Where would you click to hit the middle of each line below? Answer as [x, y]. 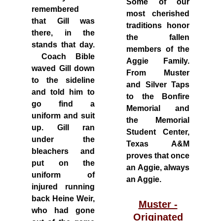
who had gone [63, 210]
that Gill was [63, 21]
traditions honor [158, 25]
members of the [158, 49]
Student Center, [158, 132]
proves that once [158, 156]
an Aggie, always [158, 167]
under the [63, 139]
